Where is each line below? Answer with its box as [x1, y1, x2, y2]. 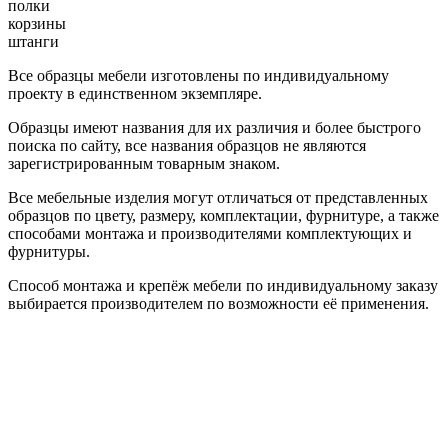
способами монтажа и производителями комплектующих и [8, 224, 412, 242]
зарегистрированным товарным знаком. [8, 154, 280, 172]
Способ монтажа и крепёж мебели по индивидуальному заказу [8, 276, 438, 294]
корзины [8, 14, 66, 32]
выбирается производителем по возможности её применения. [8, 294, 429, 312]
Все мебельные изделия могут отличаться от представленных [8, 188, 428, 206]
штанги [8, 32, 59, 50]
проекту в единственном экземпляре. [8, 84, 262, 102]
